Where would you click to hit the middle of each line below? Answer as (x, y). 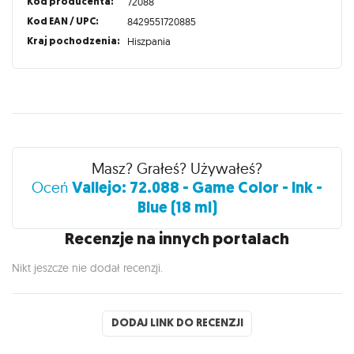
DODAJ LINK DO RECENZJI (177, 323)
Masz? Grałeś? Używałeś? (177, 168)
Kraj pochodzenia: (73, 41)
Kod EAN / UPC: (62, 21)
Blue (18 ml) (177, 207)
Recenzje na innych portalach (177, 238)
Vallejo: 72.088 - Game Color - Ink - (197, 187)
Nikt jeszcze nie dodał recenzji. (87, 267)
